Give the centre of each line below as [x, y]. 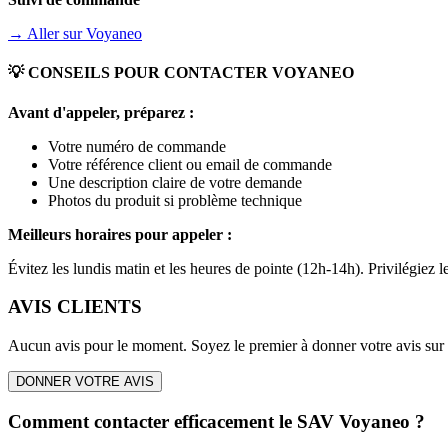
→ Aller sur [47, 34]
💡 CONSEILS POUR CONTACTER [140, 73]
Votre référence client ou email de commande [190, 164]
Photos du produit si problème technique [175, 200]
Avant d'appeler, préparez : [101, 112]
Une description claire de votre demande [175, 182]
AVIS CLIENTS [75, 307]
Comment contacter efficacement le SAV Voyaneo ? [216, 421]
